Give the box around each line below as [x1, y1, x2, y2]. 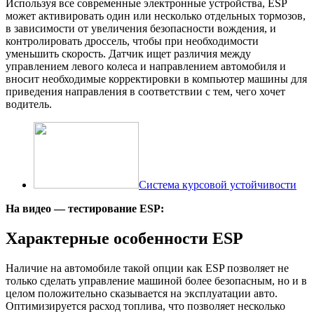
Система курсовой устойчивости [139, 178, 296, 191]
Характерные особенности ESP [6, 228, 243, 247]
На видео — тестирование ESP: [6, 202, 164, 214]
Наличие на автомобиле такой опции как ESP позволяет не [6, 261, 289, 274]
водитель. [6, 97, 52, 110]
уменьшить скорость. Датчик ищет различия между [6, 47, 251, 60]
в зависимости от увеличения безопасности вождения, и [6, 22, 276, 34]
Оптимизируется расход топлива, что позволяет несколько [6, 299, 285, 312]
